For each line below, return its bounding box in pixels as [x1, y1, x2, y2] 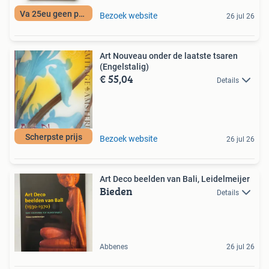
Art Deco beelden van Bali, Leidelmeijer [100, 174, 250, 184]
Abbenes [100, 242, 128, 251]
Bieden [100, 183, 133, 199]
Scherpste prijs [25, 131, 82, 142]
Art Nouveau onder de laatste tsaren [100, 50, 238, 61]
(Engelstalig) [100, 61, 149, 71]
